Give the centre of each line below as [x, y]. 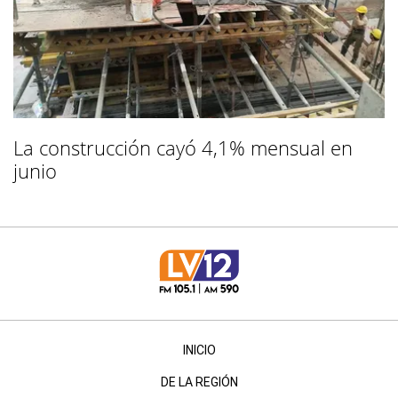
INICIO [199, 350]
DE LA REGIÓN [199, 382]
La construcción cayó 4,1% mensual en [183, 147]
